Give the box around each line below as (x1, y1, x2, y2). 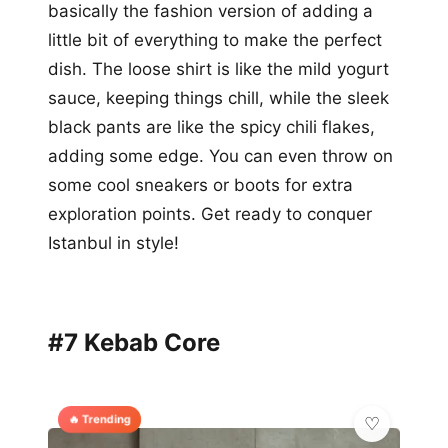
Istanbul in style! (48, 232, 179, 253)
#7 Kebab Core (48, 327, 220, 357)
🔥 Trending (67, 411, 132, 426)
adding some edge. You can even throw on (48, 145, 393, 166)
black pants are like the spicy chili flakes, (48, 116, 375, 137)
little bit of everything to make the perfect (48, 29, 382, 50)
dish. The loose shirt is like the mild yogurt (48, 58, 389, 79)
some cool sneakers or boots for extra (48, 174, 353, 195)
